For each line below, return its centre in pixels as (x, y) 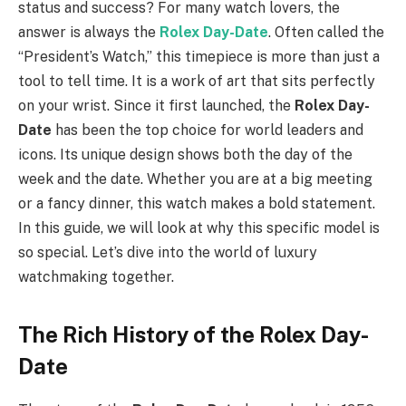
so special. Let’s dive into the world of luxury (168, 253)
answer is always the (89, 33)
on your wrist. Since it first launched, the (156, 106)
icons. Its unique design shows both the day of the (185, 155)
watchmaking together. (96, 277)
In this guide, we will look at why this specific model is (199, 228)
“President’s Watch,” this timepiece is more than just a (199, 57)
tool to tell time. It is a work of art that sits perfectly (197, 82)
